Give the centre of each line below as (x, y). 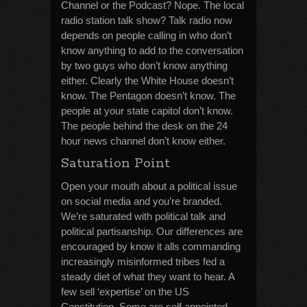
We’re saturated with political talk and (143, 216)
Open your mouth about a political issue (149, 186)
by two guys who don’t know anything (144, 65)
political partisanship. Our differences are (152, 231)
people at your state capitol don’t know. (147, 111)
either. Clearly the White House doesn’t (147, 81)
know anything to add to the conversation (152, 50)
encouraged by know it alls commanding (151, 246)
